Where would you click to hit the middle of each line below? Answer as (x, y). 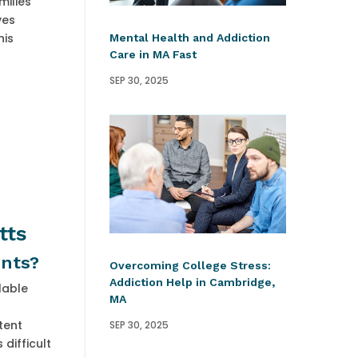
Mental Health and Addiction (189, 37)
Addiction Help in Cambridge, (192, 282)
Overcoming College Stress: (190, 265)
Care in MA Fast (153, 54)
